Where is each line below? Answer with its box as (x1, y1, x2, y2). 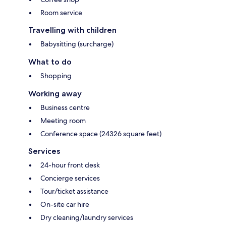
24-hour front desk (40, 160, 100, 169)
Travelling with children (28, 25, 117, 35)
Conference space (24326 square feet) (40, 129, 161, 138)
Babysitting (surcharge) (40, 39, 114, 48)
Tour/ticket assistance (40, 186, 108, 196)
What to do (28, 56, 72, 67)
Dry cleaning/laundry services (40, 212, 133, 222)
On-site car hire (40, 199, 89, 209)
